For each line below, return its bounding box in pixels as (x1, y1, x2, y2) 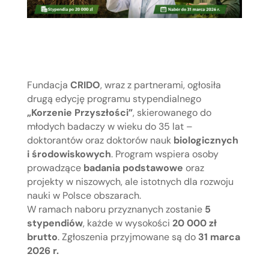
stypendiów (26, 217, 83, 230)
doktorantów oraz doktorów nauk (26, 134, 174, 147)
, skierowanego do (132, 106, 211, 119)
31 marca (198, 231, 240, 244)
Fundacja (26, 79, 70, 92)
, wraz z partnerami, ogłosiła (100, 79, 221, 92)
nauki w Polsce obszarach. (26, 189, 141, 202)
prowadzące (26, 162, 83, 175)
